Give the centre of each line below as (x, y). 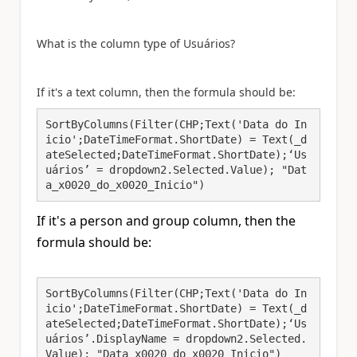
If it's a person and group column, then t (159, 220)
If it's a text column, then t (107, 92)
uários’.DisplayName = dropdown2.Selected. (176, 339)
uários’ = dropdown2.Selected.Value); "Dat (176, 170)
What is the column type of (110, 43)
